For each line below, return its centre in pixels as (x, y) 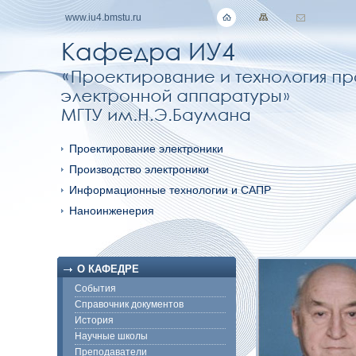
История (94, 320)
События (95, 288)
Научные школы (111, 336)
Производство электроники (139, 169)
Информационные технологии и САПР (170, 190)
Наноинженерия (112, 211)
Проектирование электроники (146, 149)
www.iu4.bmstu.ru (103, 17)
